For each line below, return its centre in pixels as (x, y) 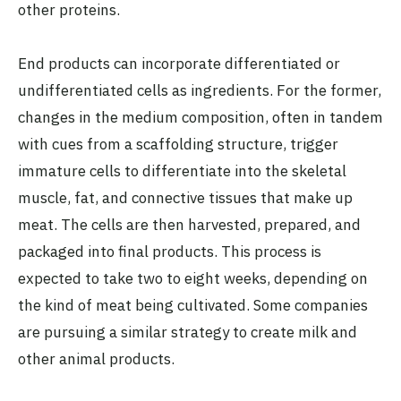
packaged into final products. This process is (170, 252)
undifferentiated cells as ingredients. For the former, (200, 91)
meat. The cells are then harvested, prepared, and (189, 225)
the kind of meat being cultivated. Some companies (193, 306)
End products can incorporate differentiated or (179, 64)
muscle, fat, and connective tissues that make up (185, 198)
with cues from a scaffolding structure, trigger (178, 145)
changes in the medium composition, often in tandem (200, 118)
